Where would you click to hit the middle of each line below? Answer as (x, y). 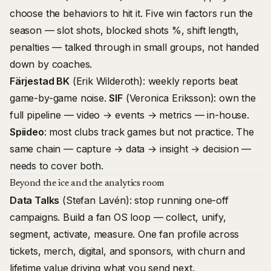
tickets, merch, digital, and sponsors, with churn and (127, 251)
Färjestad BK (40, 81)
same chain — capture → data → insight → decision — (131, 149)
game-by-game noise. (60, 98)
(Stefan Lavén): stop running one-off (144, 200)
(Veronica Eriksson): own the (189, 98)
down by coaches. (51, 64)
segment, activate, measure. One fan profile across (125, 234)
